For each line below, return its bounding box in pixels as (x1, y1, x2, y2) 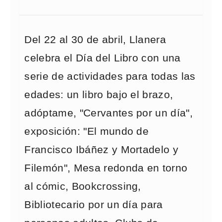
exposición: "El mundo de (24, 125, 149, 137)
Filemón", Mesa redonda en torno (24, 162, 188, 174)
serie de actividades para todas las (24, 70, 196, 82)
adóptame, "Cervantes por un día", (24, 107, 193, 119)
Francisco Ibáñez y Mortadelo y (24, 144, 179, 156)
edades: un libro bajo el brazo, (24, 89, 173, 101)
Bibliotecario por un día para (24, 199, 163, 211)
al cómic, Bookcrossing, (24, 180, 141, 192)
